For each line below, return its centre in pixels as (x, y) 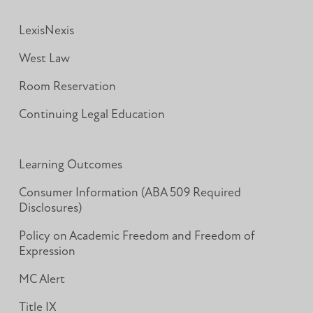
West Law (44, 59)
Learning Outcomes (70, 166)
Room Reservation (67, 87)
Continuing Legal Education (92, 115)
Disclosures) (50, 209)
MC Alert (42, 280)
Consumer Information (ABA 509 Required (130, 194)
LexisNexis (46, 31)
